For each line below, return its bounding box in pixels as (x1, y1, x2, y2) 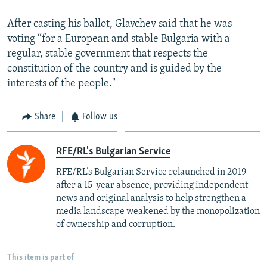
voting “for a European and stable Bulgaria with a (7, 33, 230, 45)
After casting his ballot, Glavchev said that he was (7, 18, 232, 30)
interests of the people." (7, 77, 116, 89)
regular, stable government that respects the (7, 48, 208, 60)
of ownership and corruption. (56, 220, 175, 230)
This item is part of (7, 253, 74, 263)
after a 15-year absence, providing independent (56, 181, 248, 191)
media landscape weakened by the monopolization (56, 207, 260, 217)
